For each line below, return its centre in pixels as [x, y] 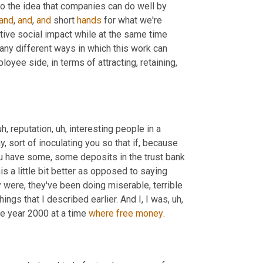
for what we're [132, 20]
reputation [30, 129]
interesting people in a [114, 129]
